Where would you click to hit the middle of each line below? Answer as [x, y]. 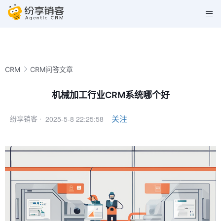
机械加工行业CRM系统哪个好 [110, 95]
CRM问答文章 [52, 69]
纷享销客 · [26, 119]
